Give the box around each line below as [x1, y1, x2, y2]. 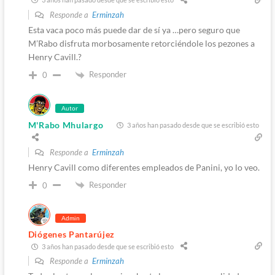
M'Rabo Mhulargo [28, 119, 104, 130]
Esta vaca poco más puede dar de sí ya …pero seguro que [28, 24, 240, 35]
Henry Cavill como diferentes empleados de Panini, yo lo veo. [28, 161, 260, 172]
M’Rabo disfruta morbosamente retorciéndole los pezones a [28, 37, 255, 48]
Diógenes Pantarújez [28, 229, 115, 240]
